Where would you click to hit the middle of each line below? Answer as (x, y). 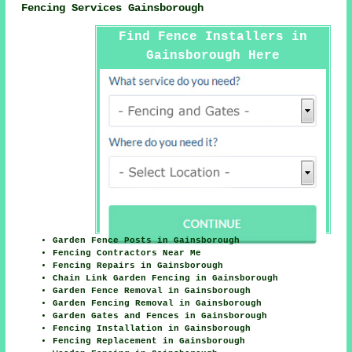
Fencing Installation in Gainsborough (152, 329)
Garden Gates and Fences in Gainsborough (160, 316)
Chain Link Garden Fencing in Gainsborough (166, 279)
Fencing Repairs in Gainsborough (138, 266)
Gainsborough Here (213, 56)
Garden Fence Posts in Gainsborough (147, 241)
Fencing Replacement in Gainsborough (149, 341)
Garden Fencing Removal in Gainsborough (158, 304)
